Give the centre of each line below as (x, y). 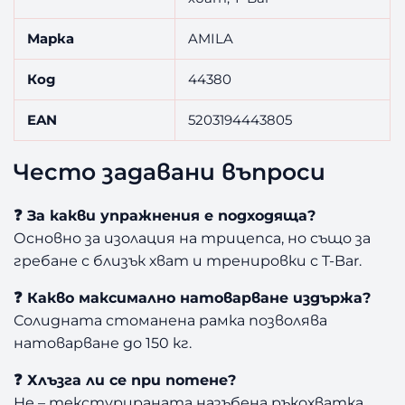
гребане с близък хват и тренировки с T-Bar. (188, 260)
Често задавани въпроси (170, 172)
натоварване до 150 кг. (103, 342)
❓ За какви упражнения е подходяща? (165, 215)
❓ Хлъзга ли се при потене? (125, 380)
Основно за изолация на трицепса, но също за (193, 237)
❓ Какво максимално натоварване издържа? (193, 297)
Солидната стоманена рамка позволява (171, 320)
